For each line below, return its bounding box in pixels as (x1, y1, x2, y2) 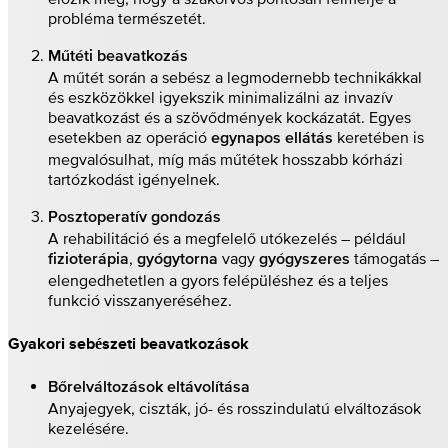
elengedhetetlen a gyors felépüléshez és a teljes (48, 271, 388, 290)
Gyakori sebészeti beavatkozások (8, 331, 249, 355)
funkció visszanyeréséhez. (48, 291, 232, 310)
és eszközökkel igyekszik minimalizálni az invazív (48, 88, 393, 107)
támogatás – (350, 249, 439, 268)
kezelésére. (48, 418, 129, 437)
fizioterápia (48, 252, 129, 269)
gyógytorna (137, 252, 218, 269)
